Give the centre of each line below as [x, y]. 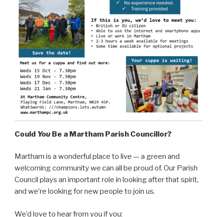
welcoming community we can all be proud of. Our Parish [106, 168]
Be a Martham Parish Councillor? [111, 134]
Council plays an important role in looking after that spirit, [107, 180]
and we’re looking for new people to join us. [85, 192]
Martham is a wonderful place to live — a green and [97, 157]
